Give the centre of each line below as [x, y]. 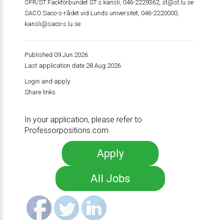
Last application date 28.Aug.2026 [72, 66]
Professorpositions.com [66, 130]
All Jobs [110, 179]
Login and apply [47, 81]
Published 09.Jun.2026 [56, 55]
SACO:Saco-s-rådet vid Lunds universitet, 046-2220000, [101, 13]
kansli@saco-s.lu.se [52, 24]
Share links [40, 92]
